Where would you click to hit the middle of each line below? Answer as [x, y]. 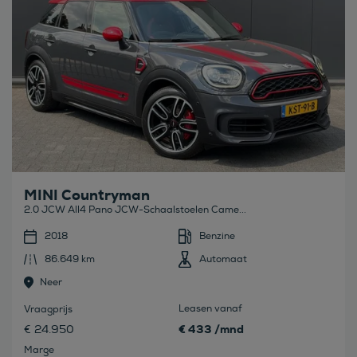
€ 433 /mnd [211, 330]
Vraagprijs [48, 310]
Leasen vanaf [210, 309]
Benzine [217, 237]
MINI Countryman [87, 196]
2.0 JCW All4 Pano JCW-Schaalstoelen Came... [135, 210]
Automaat [223, 260]
